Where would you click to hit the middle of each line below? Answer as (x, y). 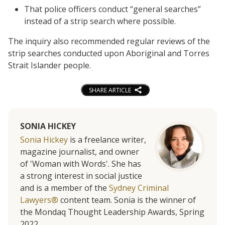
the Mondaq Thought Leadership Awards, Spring (112, 212)
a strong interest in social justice (81, 176)
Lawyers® (39, 200)
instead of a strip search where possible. (100, 21)
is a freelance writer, (107, 140)
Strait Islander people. (49, 65)
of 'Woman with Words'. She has (81, 164)
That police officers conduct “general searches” (113, 9)
